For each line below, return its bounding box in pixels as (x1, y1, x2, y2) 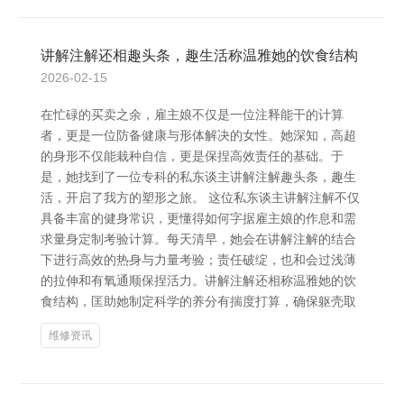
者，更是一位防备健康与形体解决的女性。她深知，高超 (41, 128, 356, 142)
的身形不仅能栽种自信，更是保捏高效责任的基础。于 (41, 149, 344, 163)
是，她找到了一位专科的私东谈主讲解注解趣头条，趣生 (41, 170, 356, 184)
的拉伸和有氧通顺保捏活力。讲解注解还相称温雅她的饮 (41, 273, 356, 288)
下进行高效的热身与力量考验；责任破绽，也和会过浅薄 (41, 252, 356, 267)
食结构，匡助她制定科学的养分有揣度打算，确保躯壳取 (41, 294, 356, 308)
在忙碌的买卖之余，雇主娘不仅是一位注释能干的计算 (41, 107, 344, 122)
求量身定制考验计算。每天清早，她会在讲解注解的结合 (41, 232, 356, 246)
